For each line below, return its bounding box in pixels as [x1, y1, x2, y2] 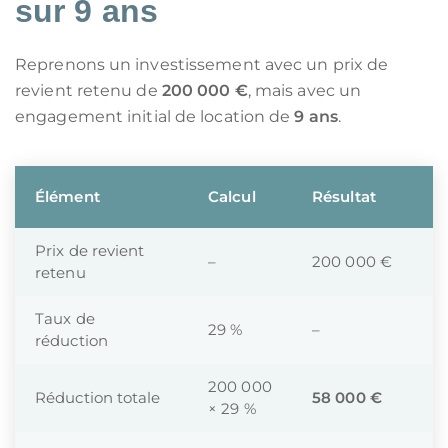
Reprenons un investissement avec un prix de [15, 55, 389, 74]
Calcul [208, 187, 256, 206]
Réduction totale [35, 388, 161, 407]
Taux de [35, 309, 95, 328]
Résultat [312, 187, 376, 206]
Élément [35, 187, 100, 206]
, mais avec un [247, 81, 362, 100]
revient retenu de [15, 81, 162, 100]
